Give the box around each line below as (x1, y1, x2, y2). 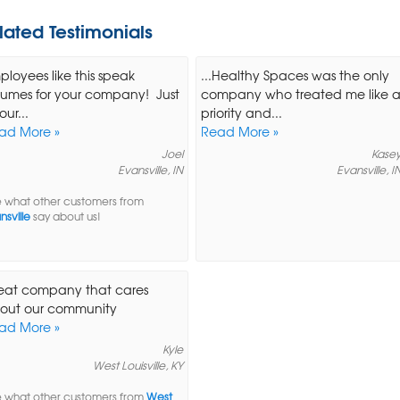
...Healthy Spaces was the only (200, 64, 389, 85)
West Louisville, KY (93, 356, 184, 373)
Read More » (200, 121, 279, 141)
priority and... (200, 102, 282, 122)
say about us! (30, 208, 101, 224)
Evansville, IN (118, 161, 184, 178)
